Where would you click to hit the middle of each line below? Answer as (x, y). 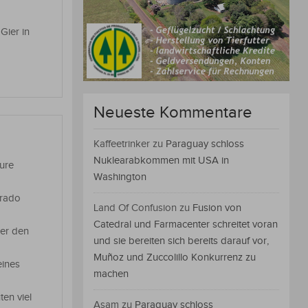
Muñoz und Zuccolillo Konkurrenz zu (175, 258)
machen (111, 274)
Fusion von (217, 208)
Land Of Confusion (135, 208)
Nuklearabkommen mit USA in (161, 161)
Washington (120, 177)
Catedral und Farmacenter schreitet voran (186, 225)
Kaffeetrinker (122, 144)
